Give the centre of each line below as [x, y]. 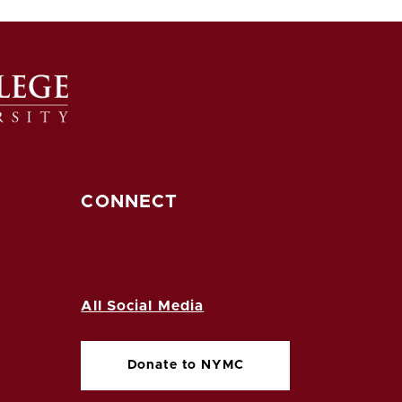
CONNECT [130, 201]
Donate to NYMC [185, 365]
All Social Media [143, 306]
